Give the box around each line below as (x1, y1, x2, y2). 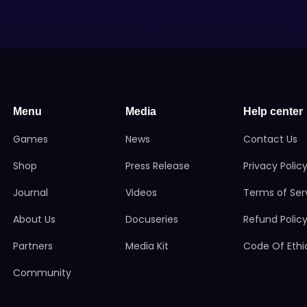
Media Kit (125, 239, 169, 253)
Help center (243, 106, 304, 117)
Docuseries (125, 212, 178, 226)
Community (13, 266, 72, 280)
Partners (13, 239, 53, 253)
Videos (125, 186, 157, 199)
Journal (13, 186, 49, 199)
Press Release (125, 159, 190, 173)
